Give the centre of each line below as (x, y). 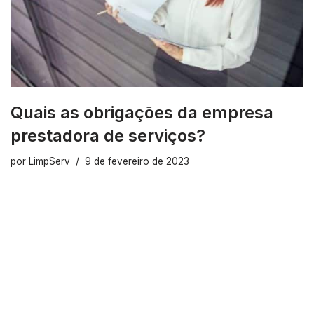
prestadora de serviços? (108, 136)
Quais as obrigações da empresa (142, 113)
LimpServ (49, 162)
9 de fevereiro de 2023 (137, 162)
